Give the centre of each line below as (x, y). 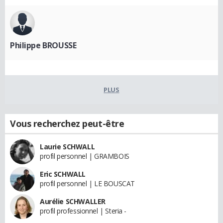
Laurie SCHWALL (67, 146)
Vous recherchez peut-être (67, 123)
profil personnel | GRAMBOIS (85, 156)
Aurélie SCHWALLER (73, 201)
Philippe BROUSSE (43, 45)
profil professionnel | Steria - (83, 211)
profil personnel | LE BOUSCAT (87, 183)
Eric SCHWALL (63, 174)
